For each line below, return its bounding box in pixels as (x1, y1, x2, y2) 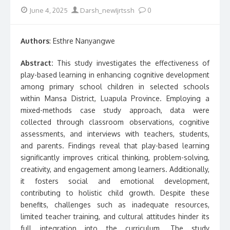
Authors (21, 36, 49, 45)
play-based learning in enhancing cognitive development (21, 70, 209, 79)
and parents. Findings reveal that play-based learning (21, 141, 209, 150)
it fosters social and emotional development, (21, 177, 209, 185)
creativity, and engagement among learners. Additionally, (21, 165, 209, 174)
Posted (20, 5, 42, 13)
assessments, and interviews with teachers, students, (21, 129, 209, 138)
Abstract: (21, 59, 53, 67)
